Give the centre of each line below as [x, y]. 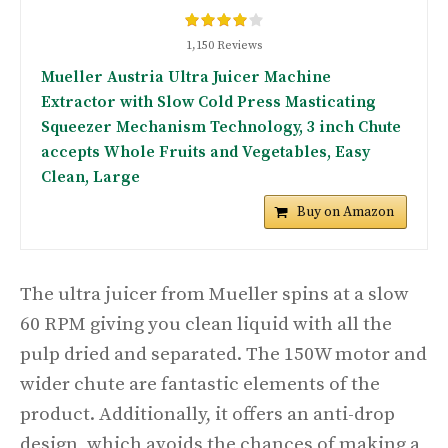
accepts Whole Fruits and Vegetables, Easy [205, 152]
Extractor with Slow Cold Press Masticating [208, 102]
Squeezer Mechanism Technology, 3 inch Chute [221, 127]
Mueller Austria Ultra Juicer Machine [186, 77]
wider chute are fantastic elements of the [200, 385]
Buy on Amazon [345, 212]
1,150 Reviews [224, 46]
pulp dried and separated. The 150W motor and [223, 355]
